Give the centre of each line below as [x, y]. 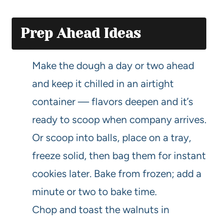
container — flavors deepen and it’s [113, 102]
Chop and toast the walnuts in [101, 210]
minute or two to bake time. [94, 192]
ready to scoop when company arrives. [119, 120]
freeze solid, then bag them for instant [119, 156]
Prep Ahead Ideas [81, 34]
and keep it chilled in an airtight [103, 84]
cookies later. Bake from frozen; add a [117, 174]
